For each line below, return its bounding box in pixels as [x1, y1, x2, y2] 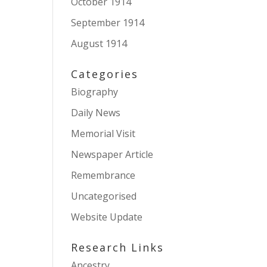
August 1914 [71, 37, 128, 50]
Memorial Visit [71, 127, 136, 140]
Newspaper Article [71, 148, 154, 161]
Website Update [71, 210, 143, 223]
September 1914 [71, 16, 145, 29]
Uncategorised [71, 190, 137, 203]
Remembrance [71, 169, 136, 182]
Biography [71, 85, 119, 98]
